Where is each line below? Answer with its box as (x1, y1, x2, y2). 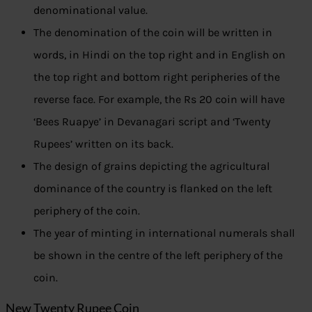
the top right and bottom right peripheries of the (33, 70, 280, 84)
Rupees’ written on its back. (33, 137, 173, 151)
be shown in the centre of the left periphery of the (33, 249, 283, 263)
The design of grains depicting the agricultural (33, 159, 270, 173)
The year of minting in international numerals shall (33, 226, 295, 240)
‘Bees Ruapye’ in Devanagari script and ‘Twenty (33, 115, 270, 129)
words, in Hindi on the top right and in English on (33, 48, 286, 62)
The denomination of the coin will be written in (33, 26, 272, 40)
